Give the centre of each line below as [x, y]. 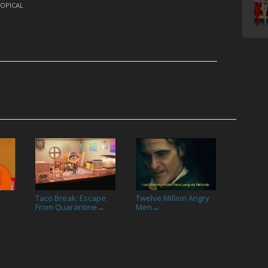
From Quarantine [66, 207]
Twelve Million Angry [173, 198]
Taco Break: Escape [71, 198]
